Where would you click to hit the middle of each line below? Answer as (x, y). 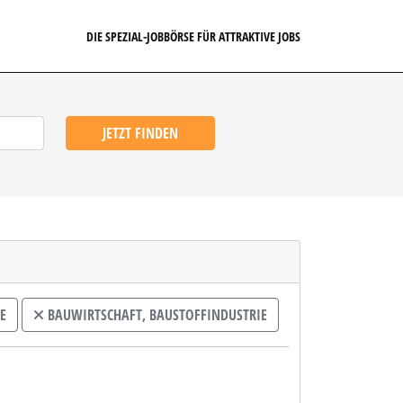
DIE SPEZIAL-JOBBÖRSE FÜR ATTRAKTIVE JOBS (193, 36)
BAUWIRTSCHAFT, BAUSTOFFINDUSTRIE (156, 315)
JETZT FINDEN (140, 133)
